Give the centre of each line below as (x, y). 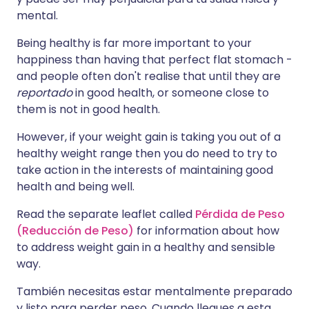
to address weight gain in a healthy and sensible (146, 248)
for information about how (207, 231)
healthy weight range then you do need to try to (147, 154)
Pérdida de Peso (240, 215)
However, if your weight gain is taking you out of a (149, 137)
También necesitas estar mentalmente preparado (154, 292)
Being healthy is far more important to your (134, 43)
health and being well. (76, 187)
